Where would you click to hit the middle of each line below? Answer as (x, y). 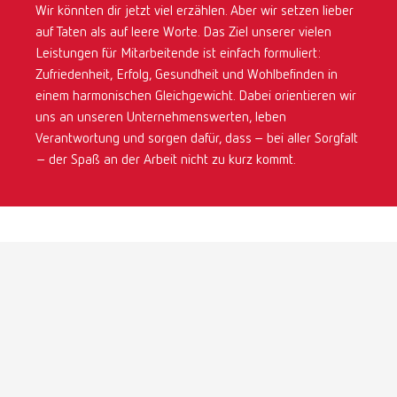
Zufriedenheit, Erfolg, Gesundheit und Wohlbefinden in (187, 75)
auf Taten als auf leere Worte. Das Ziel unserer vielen (183, 33)
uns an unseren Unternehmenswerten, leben (161, 118)
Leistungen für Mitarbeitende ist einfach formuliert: (178, 54)
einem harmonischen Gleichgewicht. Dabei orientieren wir (196, 97)
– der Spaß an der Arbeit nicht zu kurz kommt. (166, 160)
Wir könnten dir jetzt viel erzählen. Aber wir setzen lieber (195, 12)
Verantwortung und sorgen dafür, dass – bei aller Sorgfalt (197, 139)
